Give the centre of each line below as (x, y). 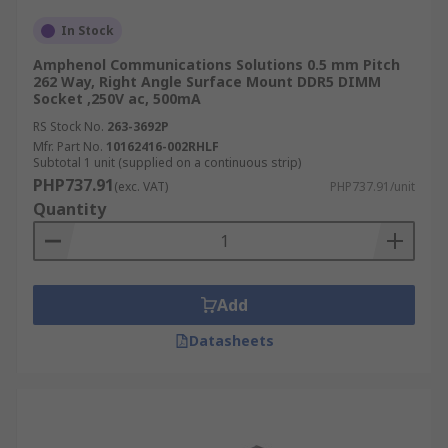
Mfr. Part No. (68, 146)
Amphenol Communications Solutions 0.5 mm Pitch (216, 64)
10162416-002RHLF (162, 146)
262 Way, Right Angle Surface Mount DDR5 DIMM (207, 81)
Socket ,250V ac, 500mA (117, 98)
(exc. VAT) (141, 186)
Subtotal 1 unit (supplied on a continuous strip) (167, 162)
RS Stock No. (68, 126)
